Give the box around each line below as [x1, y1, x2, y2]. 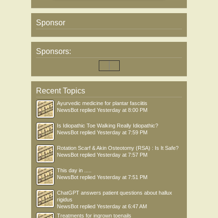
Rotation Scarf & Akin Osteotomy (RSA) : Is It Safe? [57, 145, 179, 151]
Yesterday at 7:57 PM [97, 151, 147, 158]
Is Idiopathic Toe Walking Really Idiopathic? [57, 122, 158, 128]
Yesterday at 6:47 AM [97, 203, 147, 209]
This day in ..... [57, 167, 91, 173]
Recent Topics [36, 86, 85, 95]
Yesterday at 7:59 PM [97, 129, 147, 135]
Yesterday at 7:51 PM [97, 174, 147, 180]
